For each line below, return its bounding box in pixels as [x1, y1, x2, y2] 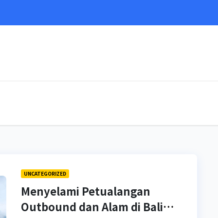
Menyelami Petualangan [21, 183, 151, 199]
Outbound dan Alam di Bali [21, 199, 163, 214]
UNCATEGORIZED [24, 170, 67, 177]
